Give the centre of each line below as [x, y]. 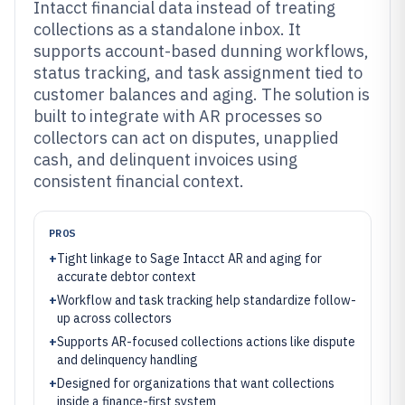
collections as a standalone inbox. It [167, 29]
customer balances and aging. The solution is [202, 94]
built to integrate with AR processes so [178, 116]
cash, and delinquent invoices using [165, 160]
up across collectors [114, 318]
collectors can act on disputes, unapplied [186, 138]
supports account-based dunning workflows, [201, 51]
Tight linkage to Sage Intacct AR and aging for [189, 259]
